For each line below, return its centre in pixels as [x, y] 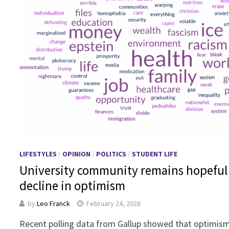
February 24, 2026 [114, 203]
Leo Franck [54, 203]
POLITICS [111, 154]
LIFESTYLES [38, 154]
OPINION [77, 154]
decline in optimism [74, 185]
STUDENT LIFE [155, 154]
